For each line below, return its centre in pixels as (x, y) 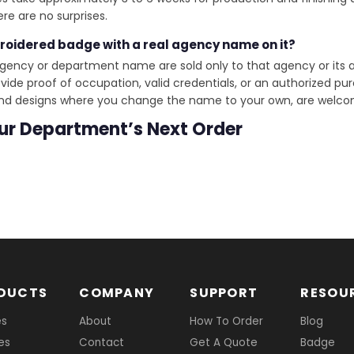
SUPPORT (224, 292)
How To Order (227, 321)
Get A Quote (224, 342)
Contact (102, 342)
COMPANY (117, 292)
